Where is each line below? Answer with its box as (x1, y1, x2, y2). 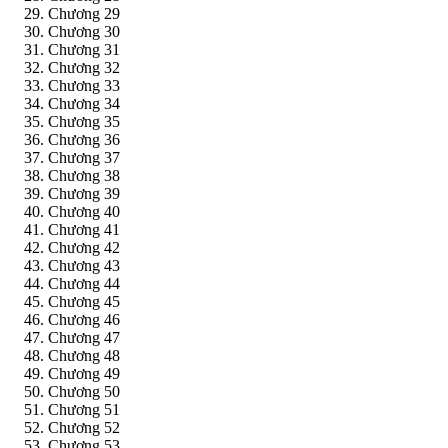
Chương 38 (48, 167, 120, 185)
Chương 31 (48, 41, 120, 59)
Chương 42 (48, 239, 120, 257)
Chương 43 (48, 257, 120, 275)
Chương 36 (48, 131, 120, 149)
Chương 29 (48, 5, 120, 23)
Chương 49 (48, 365, 120, 383)
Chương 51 (48, 401, 120, 419)
